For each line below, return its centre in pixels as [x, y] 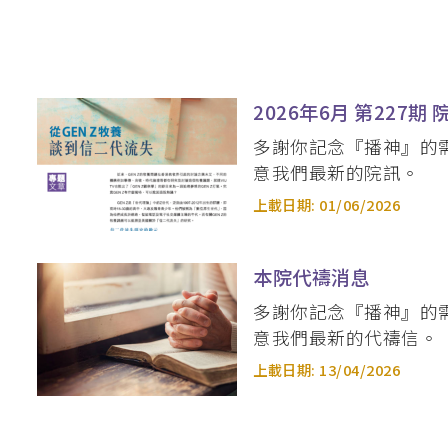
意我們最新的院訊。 [336, 172]
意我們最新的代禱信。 [345, 337]
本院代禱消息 [311, 276]
